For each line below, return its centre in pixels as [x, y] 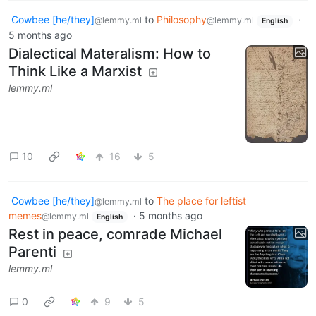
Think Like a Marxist [75, 71]
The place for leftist [201, 200]
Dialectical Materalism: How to [110, 53]
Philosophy [182, 20]
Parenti [32, 252]
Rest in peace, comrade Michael [115, 235]
